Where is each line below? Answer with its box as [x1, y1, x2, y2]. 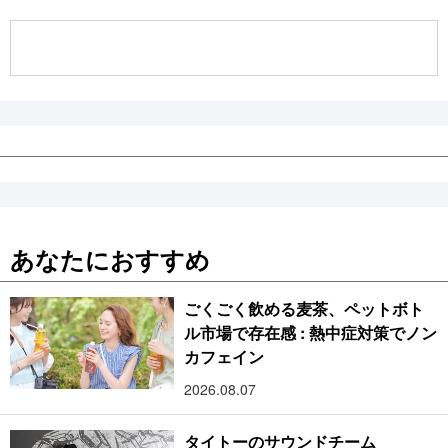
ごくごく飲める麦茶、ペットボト [184, 296, 425, 320]
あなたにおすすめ [10, 241, 210, 276]
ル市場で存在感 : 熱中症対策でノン [184, 320, 437, 344]
